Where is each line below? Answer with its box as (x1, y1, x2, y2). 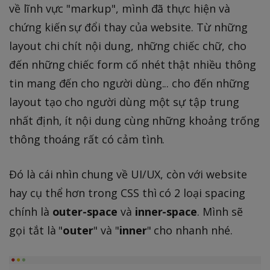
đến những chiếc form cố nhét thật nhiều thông (9, 57, 256, 72)
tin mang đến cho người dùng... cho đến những (9, 76, 250, 91)
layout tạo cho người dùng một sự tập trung (9, 95, 239, 110)
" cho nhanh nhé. (146, 223, 233, 238)
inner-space (134, 204, 198, 219)
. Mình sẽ (197, 204, 243, 219)
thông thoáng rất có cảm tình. (9, 132, 165, 147)
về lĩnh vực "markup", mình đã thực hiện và (9, 1, 230, 16)
